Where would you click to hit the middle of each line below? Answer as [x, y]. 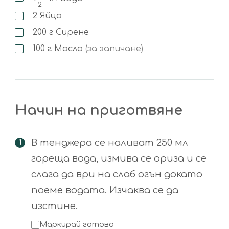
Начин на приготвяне [99, 111]
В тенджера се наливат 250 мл [110, 143]
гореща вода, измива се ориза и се [119, 159]
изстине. [54, 206]
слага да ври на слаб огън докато [117, 175]
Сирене [71, 32]
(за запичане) [114, 49]
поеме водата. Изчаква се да [105, 190]
